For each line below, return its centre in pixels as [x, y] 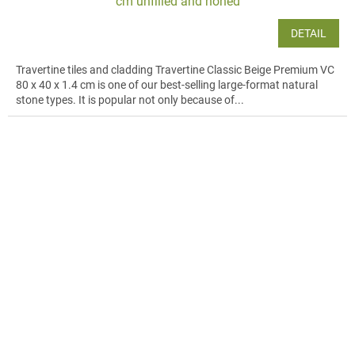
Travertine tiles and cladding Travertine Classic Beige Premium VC [175, 70]
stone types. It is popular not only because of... [130, 100]
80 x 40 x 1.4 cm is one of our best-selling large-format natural [167, 85]
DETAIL [309, 34]
